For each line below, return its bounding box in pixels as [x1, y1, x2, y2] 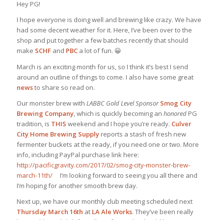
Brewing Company [16, 109, 74, 118]
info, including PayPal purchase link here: [16, 150, 139, 159]
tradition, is [16, 119, 51, 128]
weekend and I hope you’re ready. [66, 119, 171, 128]
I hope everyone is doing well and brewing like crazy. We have [16, 15, 201, 25]
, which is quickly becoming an [73, 109, 164, 118]
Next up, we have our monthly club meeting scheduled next [16, 196, 192, 206]
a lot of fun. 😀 [77, 46, 121, 55]
